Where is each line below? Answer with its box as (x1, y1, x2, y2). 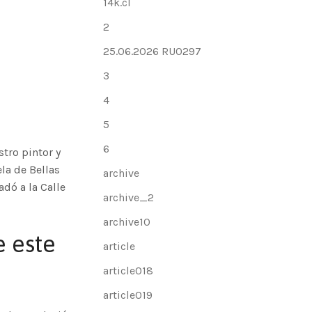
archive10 (103, 215, 151, 228)
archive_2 (103, 191, 155, 204)
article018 (103, 264, 154, 277)
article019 (103, 288, 153, 302)
